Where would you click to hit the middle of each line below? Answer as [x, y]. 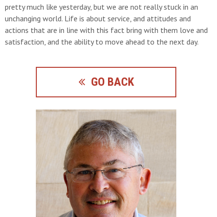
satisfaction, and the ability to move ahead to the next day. [102, 42]
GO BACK [109, 82]
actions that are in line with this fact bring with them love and [106, 30]
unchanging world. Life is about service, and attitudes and [98, 18]
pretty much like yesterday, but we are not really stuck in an [101, 7]
